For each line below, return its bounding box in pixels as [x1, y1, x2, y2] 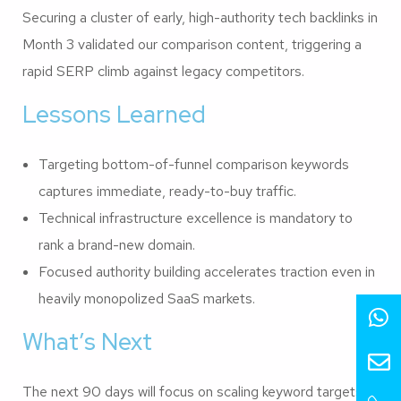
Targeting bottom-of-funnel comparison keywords [38, 154, 349, 174]
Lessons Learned [22, 98, 206, 130]
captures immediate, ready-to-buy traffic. [38, 181, 296, 200]
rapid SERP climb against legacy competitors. [22, 61, 304, 81]
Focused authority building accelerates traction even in [38, 261, 375, 281]
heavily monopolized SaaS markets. [38, 288, 255, 308]
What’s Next [22, 326, 152, 357]
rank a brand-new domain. [38, 235, 195, 254]
